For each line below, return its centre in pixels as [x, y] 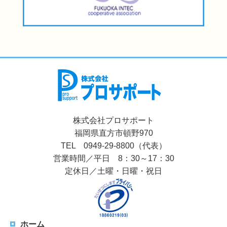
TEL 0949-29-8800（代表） [113, 146]
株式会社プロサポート [113, 121]
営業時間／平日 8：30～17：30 [113, 159]
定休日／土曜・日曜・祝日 [113, 171]
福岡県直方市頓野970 [113, 133]
